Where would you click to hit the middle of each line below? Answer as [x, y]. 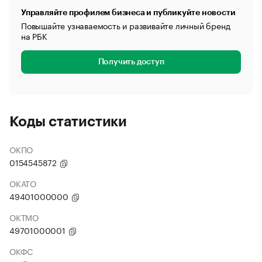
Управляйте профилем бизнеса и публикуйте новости [128, 12]
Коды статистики [68, 122]
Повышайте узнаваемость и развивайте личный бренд [126, 25]
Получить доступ [131, 62]
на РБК [34, 36]
